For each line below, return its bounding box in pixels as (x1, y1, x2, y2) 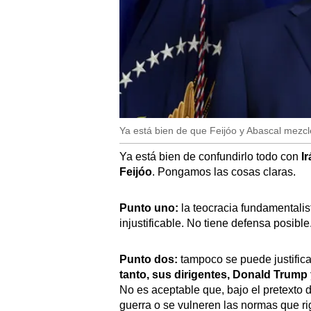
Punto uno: (119, 201, 181, 214)
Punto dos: (119, 253, 178, 265)
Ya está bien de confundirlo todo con (119, 150, 301, 162)
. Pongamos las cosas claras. (152, 165, 296, 178)
